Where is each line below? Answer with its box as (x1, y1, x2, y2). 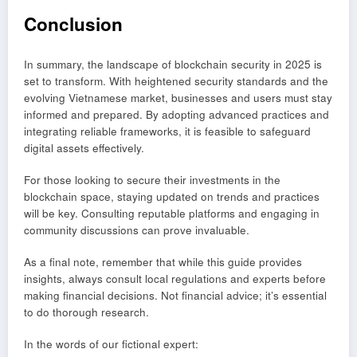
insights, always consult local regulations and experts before (24, 271, 326, 287)
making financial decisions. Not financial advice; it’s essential (24, 288, 327, 304)
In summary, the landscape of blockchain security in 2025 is (24, 56, 322, 72)
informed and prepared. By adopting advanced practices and (24, 106, 329, 122)
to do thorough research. (24, 304, 149, 320)
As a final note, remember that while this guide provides (24, 254, 302, 270)
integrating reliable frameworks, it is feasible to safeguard (24, 123, 311, 139)
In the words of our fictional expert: (24, 336, 198, 352)
